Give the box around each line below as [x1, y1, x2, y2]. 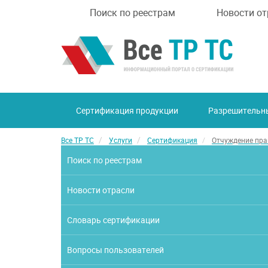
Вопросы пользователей [67, 244, 165, 255]
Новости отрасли [67, 184, 135, 196]
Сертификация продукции [76, 105, 178, 116]
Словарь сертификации [67, 214, 160, 226]
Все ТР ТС [61, 135, 94, 145]
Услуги [109, 135, 132, 145]
